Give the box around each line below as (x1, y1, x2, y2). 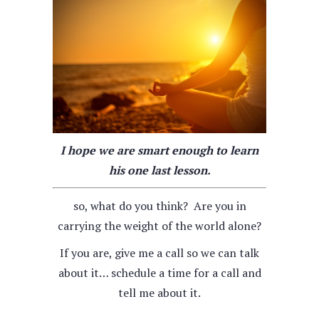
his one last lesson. (108, 162, 211, 178)
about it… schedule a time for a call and (58, 265, 261, 281)
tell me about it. (118, 285, 201, 300)
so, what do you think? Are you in (73, 198, 246, 214)
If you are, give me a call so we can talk (60, 245, 259, 261)
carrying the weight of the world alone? (58, 218, 261, 234)
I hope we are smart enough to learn (61, 142, 258, 158)
